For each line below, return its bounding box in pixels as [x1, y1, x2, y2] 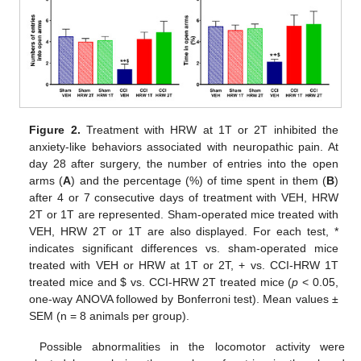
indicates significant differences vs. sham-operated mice [29, 242, 338, 255]
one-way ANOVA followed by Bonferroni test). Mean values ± [29, 293, 338, 306]
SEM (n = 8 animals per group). [29, 309, 190, 323]
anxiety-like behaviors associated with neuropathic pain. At [29, 140, 338, 154]
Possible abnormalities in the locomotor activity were [39, 340, 345, 354]
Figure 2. [29, 123, 81, 137]
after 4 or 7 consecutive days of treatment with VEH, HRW [29, 191, 338, 205]
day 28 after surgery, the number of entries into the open [29, 157, 338, 171]
